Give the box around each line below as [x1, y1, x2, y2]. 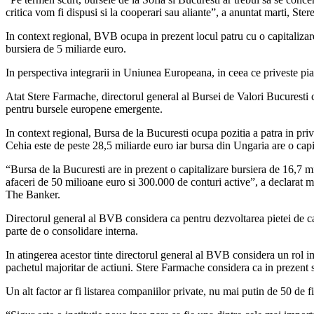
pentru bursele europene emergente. [6, 103, 163, 116]
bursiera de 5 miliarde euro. [6, 43, 126, 55]
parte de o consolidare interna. [6, 225, 138, 238]
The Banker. [6, 189, 60, 201]
